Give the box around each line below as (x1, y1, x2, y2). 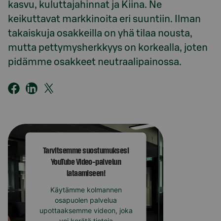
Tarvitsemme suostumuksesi (42, 144, 129, 155)
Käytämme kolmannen (50, 185, 121, 194)
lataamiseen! (66, 167, 105, 178)
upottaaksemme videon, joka (39, 206, 132, 215)
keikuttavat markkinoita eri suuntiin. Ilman (8, 14, 201, 24)
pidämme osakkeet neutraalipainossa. (8, 57, 182, 67)
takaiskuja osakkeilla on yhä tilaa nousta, (8, 29, 192, 38)
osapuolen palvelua (54, 195, 117, 204)
